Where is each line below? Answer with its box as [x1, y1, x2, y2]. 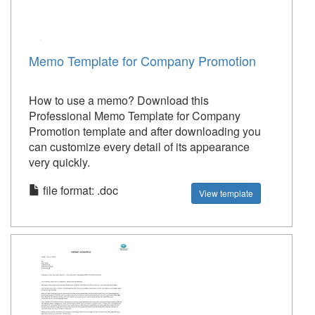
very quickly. [29, 154, 90, 170]
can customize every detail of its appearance [29, 139, 250, 155]
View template [199, 187, 254, 199]
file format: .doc [40, 182, 118, 198]
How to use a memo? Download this [29, 92, 209, 108]
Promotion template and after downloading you [29, 123, 261, 139]
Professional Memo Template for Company [29, 108, 240, 124]
